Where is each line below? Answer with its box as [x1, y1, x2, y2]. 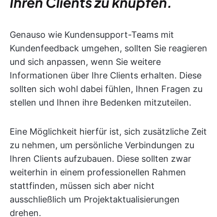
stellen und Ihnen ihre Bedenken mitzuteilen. [10, 97, 191, 108]
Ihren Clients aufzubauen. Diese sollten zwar [10, 154, 191, 164]
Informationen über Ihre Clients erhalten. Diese [10, 70, 201, 81]
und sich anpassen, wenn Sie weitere [10, 57, 161, 67]
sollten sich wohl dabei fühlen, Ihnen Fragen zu [10, 84, 202, 94]
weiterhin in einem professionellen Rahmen [10, 167, 186, 178]
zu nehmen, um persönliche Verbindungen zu [10, 140, 194, 151]
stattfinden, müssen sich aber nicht [10, 181, 155, 191]
